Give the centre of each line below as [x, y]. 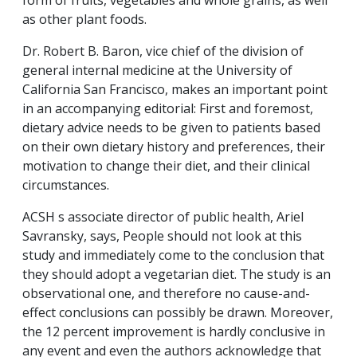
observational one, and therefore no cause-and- [166, 293]
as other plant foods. [84, 19]
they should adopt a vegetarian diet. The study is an [177, 274]
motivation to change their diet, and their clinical [166, 165]
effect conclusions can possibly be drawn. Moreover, [178, 312]
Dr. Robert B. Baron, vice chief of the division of [163, 51]
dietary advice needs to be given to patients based [171, 127]
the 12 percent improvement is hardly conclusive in [174, 331]
